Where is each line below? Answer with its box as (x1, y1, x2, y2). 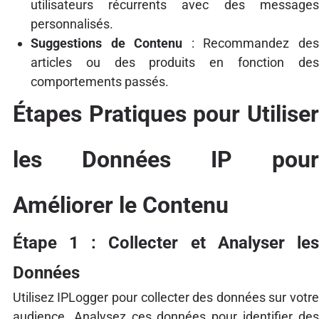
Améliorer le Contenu (12, 191, 229, 219)
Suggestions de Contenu (30, 35, 183, 51)
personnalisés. (30, 16, 113, 31)
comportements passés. (30, 73, 169, 89)
